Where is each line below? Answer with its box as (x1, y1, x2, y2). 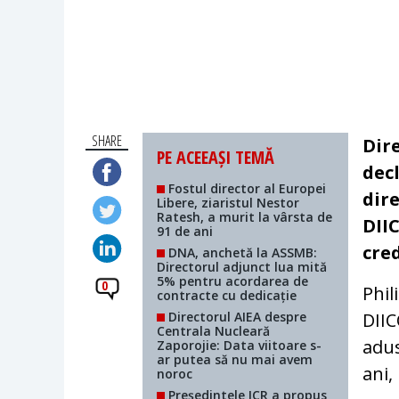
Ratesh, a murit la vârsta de (157, 208, 333, 226)
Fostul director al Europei (165, 180, 327, 198)
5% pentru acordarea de (157, 273, 309, 290)
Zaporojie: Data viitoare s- (157, 337, 322, 354)
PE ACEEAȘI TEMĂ (157, 145, 275, 170)
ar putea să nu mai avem (157, 351, 313, 369)
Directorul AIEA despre (165, 308, 307, 326)
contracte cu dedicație (157, 287, 297, 305)
